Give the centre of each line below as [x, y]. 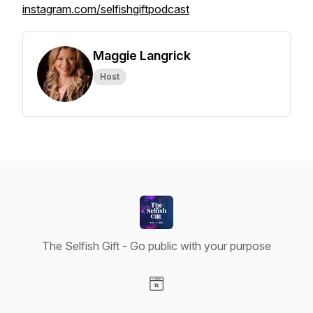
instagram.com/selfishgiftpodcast [106, 9]
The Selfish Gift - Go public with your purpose [156, 246]
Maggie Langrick [142, 56]
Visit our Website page [212, 298]
